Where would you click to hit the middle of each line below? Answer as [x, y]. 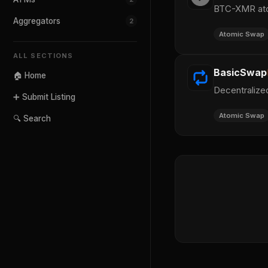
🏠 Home [30, 75]
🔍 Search [32, 118]
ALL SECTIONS [43, 56]
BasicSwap [240, 72]
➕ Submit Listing [44, 97]
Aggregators [37, 21]
